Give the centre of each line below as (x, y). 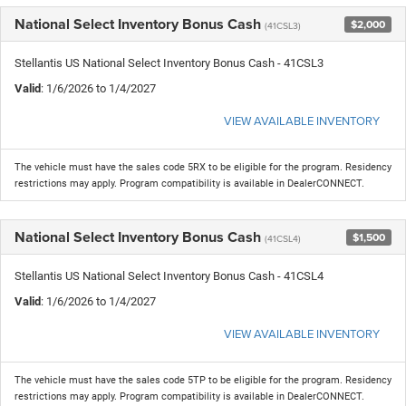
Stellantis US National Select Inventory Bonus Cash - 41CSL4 (169, 276)
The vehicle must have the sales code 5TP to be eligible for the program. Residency (203, 381)
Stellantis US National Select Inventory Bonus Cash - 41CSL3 (169, 63)
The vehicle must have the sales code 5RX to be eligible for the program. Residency (203, 168)
